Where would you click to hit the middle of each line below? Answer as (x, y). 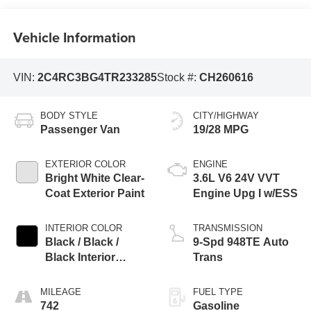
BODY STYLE (69, 116)
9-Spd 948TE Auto (241, 242)
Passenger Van (80, 130)
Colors (62, 273)
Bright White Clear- (94, 178)
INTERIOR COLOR (83, 228)
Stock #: (178, 77)
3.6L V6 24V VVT (236, 178)
